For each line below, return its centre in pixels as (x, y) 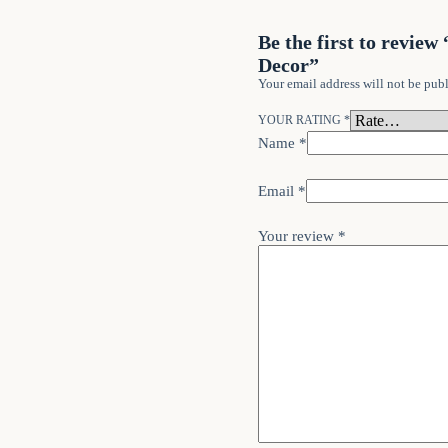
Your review (297, 236)
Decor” (288, 64)
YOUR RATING (300, 120)
